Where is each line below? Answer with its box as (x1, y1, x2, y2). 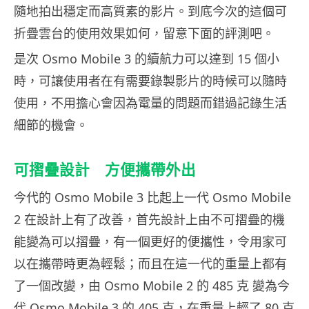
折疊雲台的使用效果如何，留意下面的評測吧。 (14, 25, 275, 42)
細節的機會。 (14, 117, 88, 134)
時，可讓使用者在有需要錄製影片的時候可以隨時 (14, 72, 287, 90)
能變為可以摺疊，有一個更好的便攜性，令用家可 (14, 233, 287, 250)
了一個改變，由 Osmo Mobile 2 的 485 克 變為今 (14, 277, 290, 295)
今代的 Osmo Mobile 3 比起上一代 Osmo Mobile (14, 189, 291, 206)
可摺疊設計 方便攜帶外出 (14, 161, 196, 179)
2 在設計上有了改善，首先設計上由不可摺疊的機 (14, 211, 285, 228)
